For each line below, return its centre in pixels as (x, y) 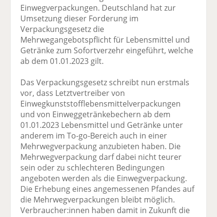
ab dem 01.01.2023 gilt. (62, 61)
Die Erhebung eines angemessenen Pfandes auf (108, 189)
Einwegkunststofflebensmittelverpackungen (101, 103)
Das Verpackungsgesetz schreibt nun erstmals (105, 82)
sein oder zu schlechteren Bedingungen (93, 167)
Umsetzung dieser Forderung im (80, 18)
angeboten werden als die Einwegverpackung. (104, 178)
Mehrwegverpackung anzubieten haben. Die (101, 146)
